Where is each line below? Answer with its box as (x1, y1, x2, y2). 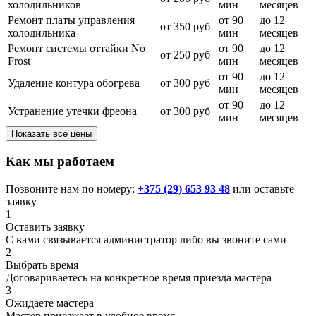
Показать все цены (11, 128, 92, 139)
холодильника (8, 26, 75, 39)
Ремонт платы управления (8, 13, 135, 26)
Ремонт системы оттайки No (8, 42, 145, 54)
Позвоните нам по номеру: (6, 183, 138, 195)
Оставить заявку (6, 221, 85, 233)
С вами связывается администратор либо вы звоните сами (6, 233, 286, 246)
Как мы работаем (6, 154, 114, 169)
